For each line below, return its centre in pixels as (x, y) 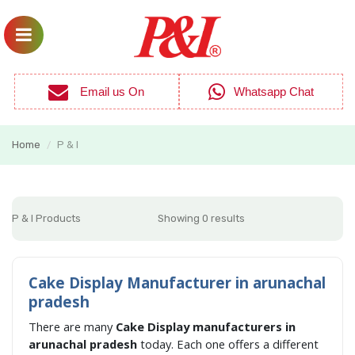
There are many (72, 327)
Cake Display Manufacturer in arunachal (177, 283)
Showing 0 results (202, 219)
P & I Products (46, 219)
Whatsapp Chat (261, 92)
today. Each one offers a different (229, 344)
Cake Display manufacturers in (206, 327)
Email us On (97, 92)
